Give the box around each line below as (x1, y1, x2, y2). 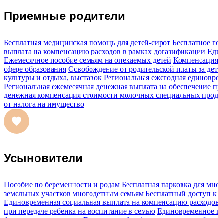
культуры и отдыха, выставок (4, 73, 102, 82)
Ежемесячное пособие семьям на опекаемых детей (4, 56, 171, 65)
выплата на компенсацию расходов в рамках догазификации (4, 47, 205, 56)
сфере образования (4, 65, 66, 73)
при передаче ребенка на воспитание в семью (4, 206, 155, 215)
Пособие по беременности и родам (4, 180, 120, 189)
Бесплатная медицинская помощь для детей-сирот (4, 38, 170, 47)
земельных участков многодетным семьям (4, 189, 144, 198)
